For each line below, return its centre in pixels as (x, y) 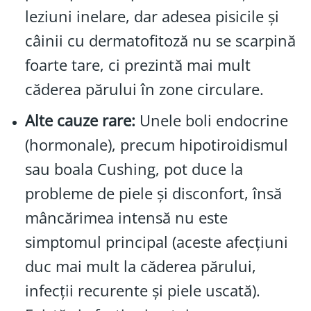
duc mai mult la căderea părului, (140, 266)
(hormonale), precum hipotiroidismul (156, 144)
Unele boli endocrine (211, 120)
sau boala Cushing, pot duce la (134, 169)
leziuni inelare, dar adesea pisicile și (152, 17)
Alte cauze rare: (80, 120)
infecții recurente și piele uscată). (142, 290)
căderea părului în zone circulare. (144, 90)
